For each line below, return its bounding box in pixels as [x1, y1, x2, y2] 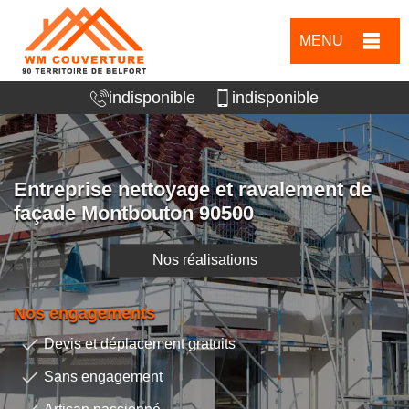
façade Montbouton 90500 [14, 202, 254, 225]
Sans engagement [44, 369, 163, 385]
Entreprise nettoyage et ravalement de [14, 178, 372, 202]
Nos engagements [14, 304, 155, 323]
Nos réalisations [152, 252, 257, 268]
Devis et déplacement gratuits [44, 336, 236, 352]
